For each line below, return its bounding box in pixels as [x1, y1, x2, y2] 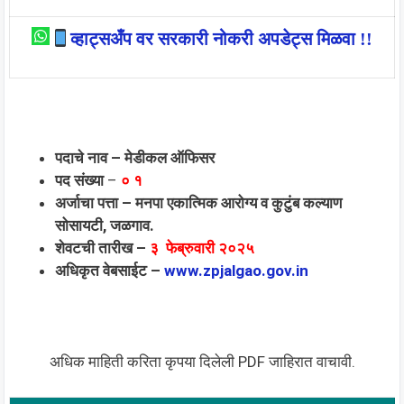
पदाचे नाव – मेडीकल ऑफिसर [55, 149, 218, 167]
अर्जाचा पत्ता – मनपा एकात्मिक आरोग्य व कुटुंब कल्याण [55, 194, 342, 212]
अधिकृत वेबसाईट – [55, 262, 164, 280]
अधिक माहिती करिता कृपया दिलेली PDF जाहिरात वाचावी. [49, 353, 355, 371]
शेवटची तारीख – [55, 239, 146, 257]
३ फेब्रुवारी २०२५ [146, 239, 258, 257]
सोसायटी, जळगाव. [55, 216, 154, 234]
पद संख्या [55, 171, 104, 189]
